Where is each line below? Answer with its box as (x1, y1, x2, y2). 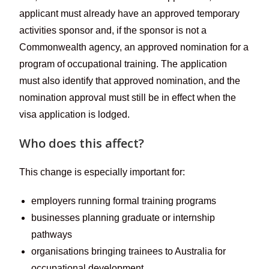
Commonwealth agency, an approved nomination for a (19, 41, 249, 52)
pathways (31, 229, 73, 240)
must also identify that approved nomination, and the (19, 75, 241, 86)
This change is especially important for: (19, 166, 186, 177)
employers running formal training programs (31, 195, 217, 206)
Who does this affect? (19, 134, 145, 151)
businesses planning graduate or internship (31, 212, 216, 223)
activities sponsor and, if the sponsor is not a (19, 25, 207, 35)
